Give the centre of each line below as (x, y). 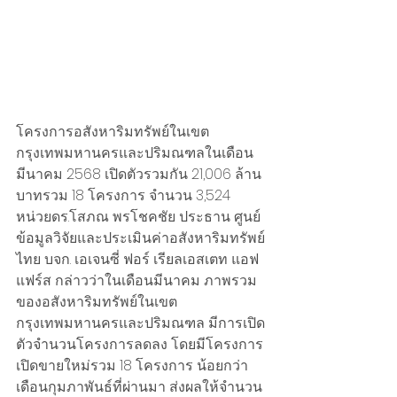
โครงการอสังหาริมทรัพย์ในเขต (113, 132)
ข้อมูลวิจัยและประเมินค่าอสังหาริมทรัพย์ (140, 238)
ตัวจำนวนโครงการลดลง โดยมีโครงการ (140, 345)
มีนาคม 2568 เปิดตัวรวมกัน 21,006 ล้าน (139, 175)
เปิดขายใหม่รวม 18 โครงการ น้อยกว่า (132, 366)
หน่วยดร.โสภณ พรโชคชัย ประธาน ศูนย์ (138, 217)
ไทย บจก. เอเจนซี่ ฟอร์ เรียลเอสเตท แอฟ (137, 260)
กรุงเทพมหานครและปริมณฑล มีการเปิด (140, 323)
